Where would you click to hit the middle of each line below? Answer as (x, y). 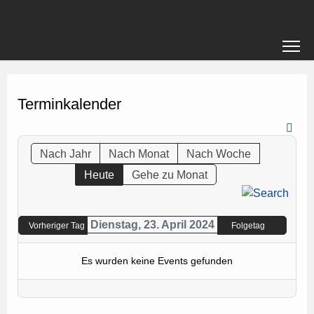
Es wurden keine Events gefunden (157, 261)
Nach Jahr (66, 154)
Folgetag (248, 226)
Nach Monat (139, 154)
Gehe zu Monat (169, 175)
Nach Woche (219, 154)
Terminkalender (69, 104)
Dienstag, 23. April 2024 (152, 225)
